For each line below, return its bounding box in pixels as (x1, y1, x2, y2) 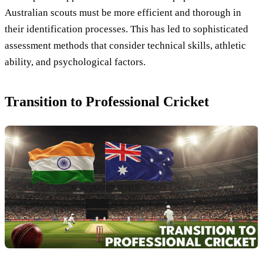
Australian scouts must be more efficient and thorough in (5, 7, 241, 19)
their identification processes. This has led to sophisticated (5, 23, 248, 35)
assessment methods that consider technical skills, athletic (5, 40, 246, 52)
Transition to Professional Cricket (5, 94, 209, 110)
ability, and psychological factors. (5, 56, 146, 68)
